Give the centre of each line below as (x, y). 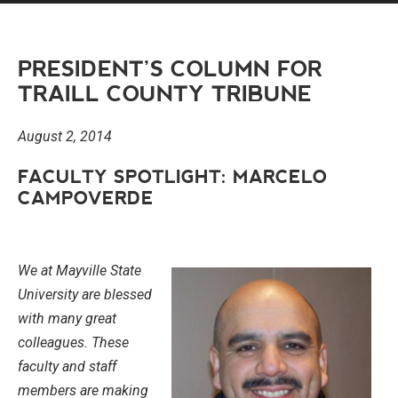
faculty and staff (67, 366)
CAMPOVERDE (86, 198)
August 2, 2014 (65, 136)
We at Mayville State (80, 271)
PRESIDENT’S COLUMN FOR (170, 69)
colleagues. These (73, 342)
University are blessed (85, 295)
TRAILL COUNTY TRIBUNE (165, 94)
